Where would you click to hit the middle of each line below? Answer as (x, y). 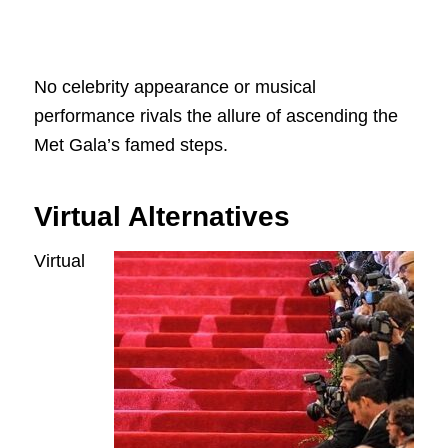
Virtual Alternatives (161, 216)
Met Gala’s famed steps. (130, 144)
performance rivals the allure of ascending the (215, 115)
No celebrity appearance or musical (174, 86)
